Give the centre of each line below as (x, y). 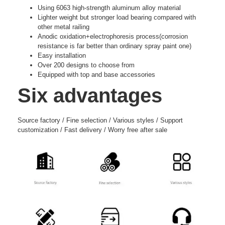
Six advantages (90, 95)
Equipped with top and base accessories (96, 74)
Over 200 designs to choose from (86, 65)
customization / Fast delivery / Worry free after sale (92, 130)
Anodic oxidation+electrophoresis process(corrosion (113, 36)
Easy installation (62, 55)
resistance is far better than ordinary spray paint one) (115, 46)
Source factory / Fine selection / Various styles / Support (100, 120)
